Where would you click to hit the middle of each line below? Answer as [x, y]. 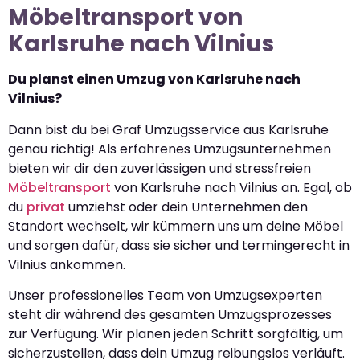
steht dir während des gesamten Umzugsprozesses [170, 314]
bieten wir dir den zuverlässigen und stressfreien [160, 168]
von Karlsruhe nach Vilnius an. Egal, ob [231, 187]
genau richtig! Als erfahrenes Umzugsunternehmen [170, 149]
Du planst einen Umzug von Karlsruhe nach [154, 80]
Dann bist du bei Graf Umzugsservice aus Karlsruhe [168, 129]
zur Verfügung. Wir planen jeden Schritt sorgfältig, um [176, 333]
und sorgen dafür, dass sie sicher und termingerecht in [179, 245]
